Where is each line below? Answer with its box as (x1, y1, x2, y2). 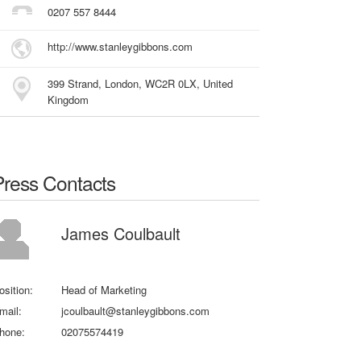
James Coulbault (61, 221, 181, 245)
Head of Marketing (61, 281, 147, 297)
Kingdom (48, 91, 89, 107)
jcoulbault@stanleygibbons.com (61, 302, 210, 318)
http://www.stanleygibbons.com (48, 38, 193, 54)
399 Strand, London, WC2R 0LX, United (48, 75, 234, 91)
